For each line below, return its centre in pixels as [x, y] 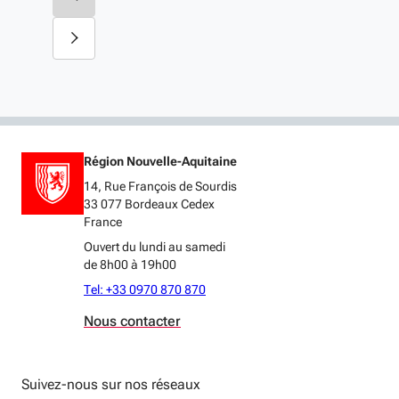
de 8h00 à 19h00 [130, 264]
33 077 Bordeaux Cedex [149, 204]
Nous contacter [132, 321]
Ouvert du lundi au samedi [155, 246]
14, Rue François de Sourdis [160, 186]
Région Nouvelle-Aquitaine [160, 161]
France [103, 221]
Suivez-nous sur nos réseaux [111, 384]
